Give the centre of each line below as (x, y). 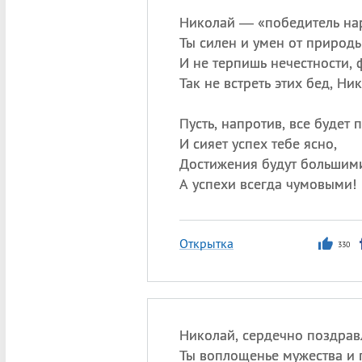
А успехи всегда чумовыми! (267, 184)
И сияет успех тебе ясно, (258, 143)
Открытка (206, 243)
